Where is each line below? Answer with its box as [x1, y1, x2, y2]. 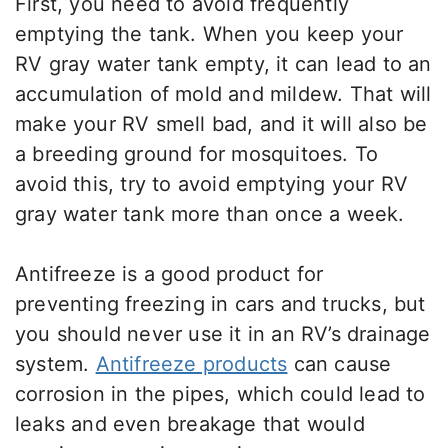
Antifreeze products [95, 352, 288, 377]
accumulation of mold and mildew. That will [15, 82, 432, 107]
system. [15, 352, 96, 377]
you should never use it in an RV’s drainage [15, 322, 431, 347]
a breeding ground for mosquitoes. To [15, 142, 379, 167]
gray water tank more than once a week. [15, 202, 405, 227]
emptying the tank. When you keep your [15, 22, 404, 47]
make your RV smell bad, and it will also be [15, 112, 428, 137]
